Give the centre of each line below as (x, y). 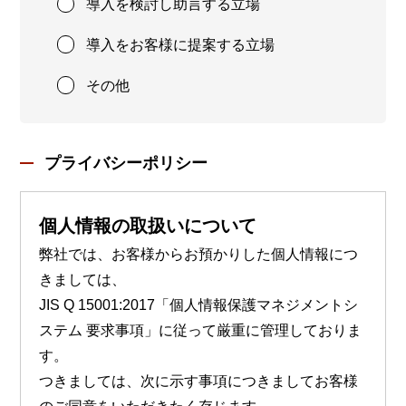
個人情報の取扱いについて (148, 226)
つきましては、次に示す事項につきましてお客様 (199, 381)
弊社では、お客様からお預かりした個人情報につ (199, 254)
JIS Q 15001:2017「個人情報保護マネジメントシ (199, 305)
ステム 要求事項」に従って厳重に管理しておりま (201, 330)
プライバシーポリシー (126, 164)
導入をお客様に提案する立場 (181, 45)
